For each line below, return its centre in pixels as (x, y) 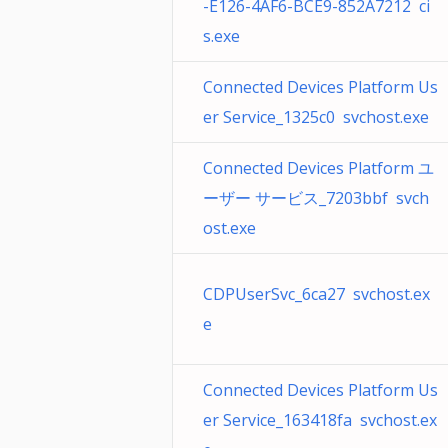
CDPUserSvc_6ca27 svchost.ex (316, 294)
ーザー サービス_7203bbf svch (316, 198)
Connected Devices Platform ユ (318, 168)
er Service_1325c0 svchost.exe (316, 117)
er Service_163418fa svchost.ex (320, 420)
